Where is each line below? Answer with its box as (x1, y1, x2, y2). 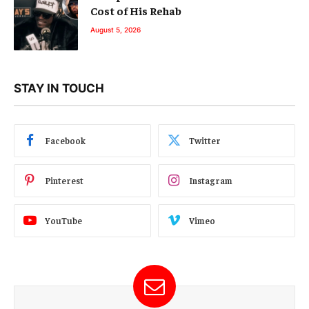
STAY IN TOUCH (14, 81, 104, 95)
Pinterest (45, 175, 83, 187)
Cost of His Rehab (90, 3, 181, 17)
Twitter (189, 134, 221, 147)
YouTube (45, 215, 82, 227)
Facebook (45, 134, 86, 147)
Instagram (189, 175, 232, 187)
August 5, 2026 (90, 25, 141, 34)
